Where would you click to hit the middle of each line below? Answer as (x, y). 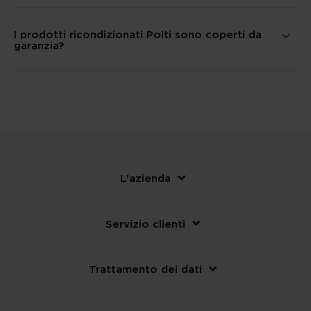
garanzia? (39, 45)
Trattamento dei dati (145, 269)
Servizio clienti (145, 223)
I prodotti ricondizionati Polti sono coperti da (138, 34)
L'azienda (145, 178)
